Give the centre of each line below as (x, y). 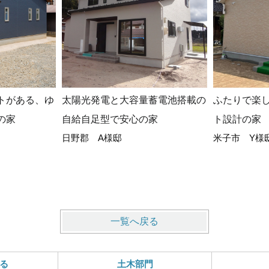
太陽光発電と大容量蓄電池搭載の (134, 100)
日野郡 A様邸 (92, 138)
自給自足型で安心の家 (110, 119)
